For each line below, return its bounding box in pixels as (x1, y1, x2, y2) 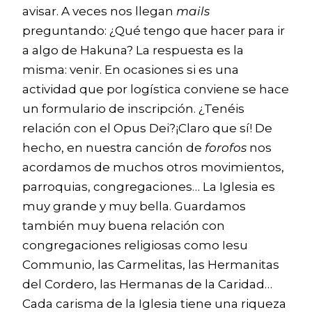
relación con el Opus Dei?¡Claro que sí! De (22, 121, 272, 135)
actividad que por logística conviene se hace (22, 82, 289, 96)
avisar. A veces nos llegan (22, 4, 176, 18)
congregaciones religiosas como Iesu (22, 238, 248, 252)
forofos (205, 141, 247, 155)
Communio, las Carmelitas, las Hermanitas (22, 258, 279, 272)
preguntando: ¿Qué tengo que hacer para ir (22, 24, 285, 38)
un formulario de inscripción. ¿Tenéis (22, 102, 244, 116)
